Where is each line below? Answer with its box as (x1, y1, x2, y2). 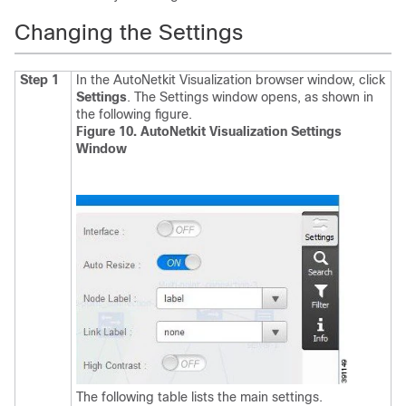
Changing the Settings (14, 20, 243, 45)
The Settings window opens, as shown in (134, 90, 373, 105)
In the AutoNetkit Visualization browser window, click (76, 72, 385, 88)
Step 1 (20, 72, 59, 88)
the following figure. (76, 107, 192, 122)
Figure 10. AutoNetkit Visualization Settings (76, 124, 342, 140)
